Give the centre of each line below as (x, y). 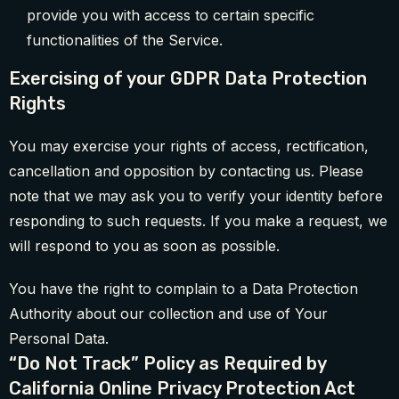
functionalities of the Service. (125, 41)
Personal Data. (59, 339)
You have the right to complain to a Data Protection (183, 289)
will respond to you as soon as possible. (144, 246)
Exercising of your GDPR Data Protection (188, 79)
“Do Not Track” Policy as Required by (167, 364)
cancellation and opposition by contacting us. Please (186, 171)
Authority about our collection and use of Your (168, 314)
